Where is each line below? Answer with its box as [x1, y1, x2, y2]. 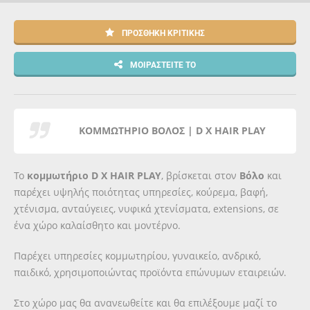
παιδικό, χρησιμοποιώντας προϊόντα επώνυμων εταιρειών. [14, 266, 286, 279]
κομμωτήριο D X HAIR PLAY [27, 169, 161, 182]
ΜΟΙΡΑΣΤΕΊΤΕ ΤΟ [128, 59, 196, 70]
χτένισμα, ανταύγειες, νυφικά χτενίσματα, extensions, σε [14, 202, 279, 215]
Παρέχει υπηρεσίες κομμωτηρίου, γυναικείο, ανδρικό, [14, 249, 261, 262]
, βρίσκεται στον [161, 169, 239, 182]
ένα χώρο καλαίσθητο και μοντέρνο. [14, 219, 181, 232]
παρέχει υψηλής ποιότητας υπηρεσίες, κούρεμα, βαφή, [14, 185, 268, 199]
